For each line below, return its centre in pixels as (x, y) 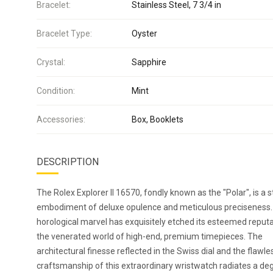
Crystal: (51, 62)
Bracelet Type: (64, 34)
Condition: (56, 91)
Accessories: (61, 119)
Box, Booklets (158, 119)
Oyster (144, 34)
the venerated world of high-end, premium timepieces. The (150, 236)
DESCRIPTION (68, 162)
